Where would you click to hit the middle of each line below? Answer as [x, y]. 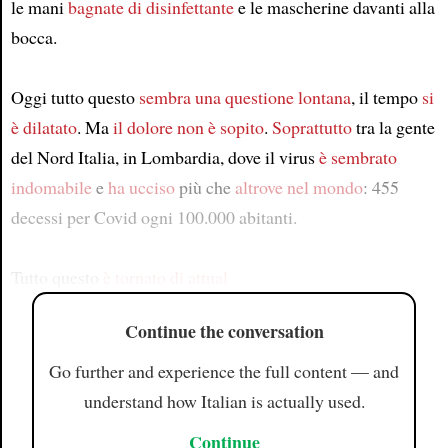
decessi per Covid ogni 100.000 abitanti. [153, 217]
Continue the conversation [224, 330]
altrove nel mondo [298, 187]
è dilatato [43, 127]
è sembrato [357, 157]
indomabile [51, 187]
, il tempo [386, 97]
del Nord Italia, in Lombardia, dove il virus [164, 157]
